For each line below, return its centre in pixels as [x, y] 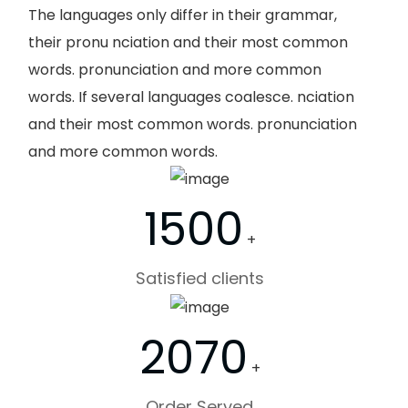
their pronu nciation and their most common [188, 42]
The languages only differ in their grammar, [183, 15]
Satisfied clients [199, 279]
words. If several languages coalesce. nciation [191, 97]
